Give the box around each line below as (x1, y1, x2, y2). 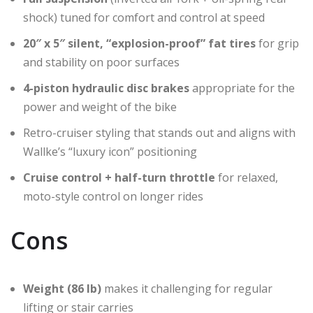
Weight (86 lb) (23, 280, 101, 296)
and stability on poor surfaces (23, 54, 180, 70)
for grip (256, 35, 299, 51)
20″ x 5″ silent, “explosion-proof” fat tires (23, 35, 256, 51)
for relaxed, (215, 169, 278, 185)
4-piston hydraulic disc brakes (23, 80, 189, 96)
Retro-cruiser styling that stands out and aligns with (23, 124, 296, 140)
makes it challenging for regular (101, 280, 272, 296)
